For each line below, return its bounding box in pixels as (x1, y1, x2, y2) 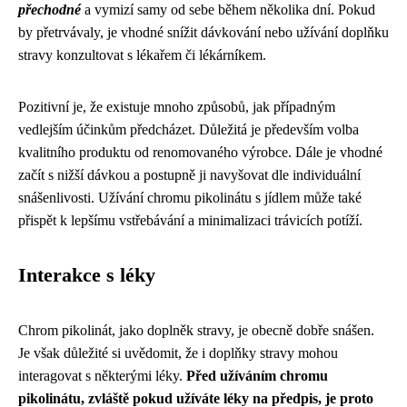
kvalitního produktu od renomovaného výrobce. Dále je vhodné (18, 144, 382, 160)
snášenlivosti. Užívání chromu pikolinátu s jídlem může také (18, 190, 362, 205)
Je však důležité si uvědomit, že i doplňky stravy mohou (18, 345, 338, 361)
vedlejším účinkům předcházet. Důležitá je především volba (18, 122, 359, 137)
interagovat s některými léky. (18, 368, 186, 383)
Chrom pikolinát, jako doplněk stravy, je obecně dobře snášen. (18, 323, 374, 338)
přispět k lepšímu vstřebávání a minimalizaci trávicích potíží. (18, 213, 362, 228)
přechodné (18, 2, 81, 17)
